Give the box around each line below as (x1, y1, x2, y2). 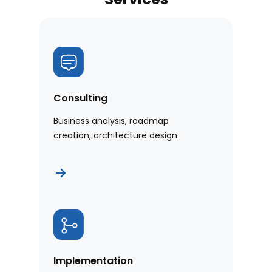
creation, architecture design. (53, 129, 179, 142)
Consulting (53, 91, 107, 106)
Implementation (53, 254, 133, 268)
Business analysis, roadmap (53, 115, 169, 127)
